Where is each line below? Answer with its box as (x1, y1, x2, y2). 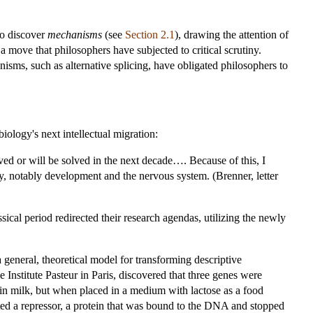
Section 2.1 (125, 28, 175, 41)
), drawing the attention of (175, 28, 289, 41)
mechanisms (48, 28, 102, 41)
